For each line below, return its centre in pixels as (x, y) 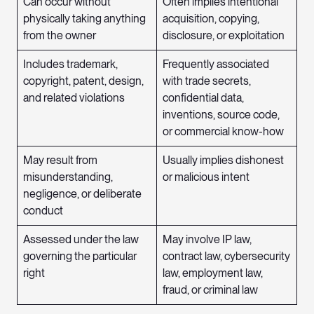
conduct (43, 211)
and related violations (74, 98)
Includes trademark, (70, 64)
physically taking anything (84, 19)
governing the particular (80, 257)
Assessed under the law (81, 240)
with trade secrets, (207, 81)
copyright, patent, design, (83, 81)
